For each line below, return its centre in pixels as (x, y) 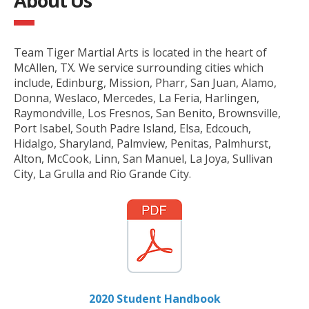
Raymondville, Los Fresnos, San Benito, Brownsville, (147, 113)
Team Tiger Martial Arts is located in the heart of (140, 52)
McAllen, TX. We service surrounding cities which (139, 68)
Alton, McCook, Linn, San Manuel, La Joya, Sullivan (143, 159)
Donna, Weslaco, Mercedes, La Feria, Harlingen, (137, 98)
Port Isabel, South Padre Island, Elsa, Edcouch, (132, 128)
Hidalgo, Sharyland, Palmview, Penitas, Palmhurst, (142, 143)
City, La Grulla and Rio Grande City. (102, 174)
